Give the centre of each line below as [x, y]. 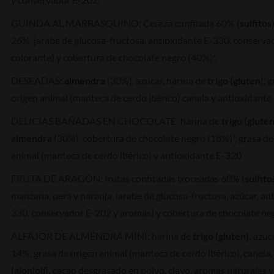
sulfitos [256, 23]
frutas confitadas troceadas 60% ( [175, 178]
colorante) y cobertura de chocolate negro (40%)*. [114, 57]
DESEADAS [35, 80]
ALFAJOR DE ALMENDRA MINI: [80, 235]
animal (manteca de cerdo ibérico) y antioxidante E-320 [126, 155]
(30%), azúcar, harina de [156, 80]
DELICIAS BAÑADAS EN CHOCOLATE [94, 120]
